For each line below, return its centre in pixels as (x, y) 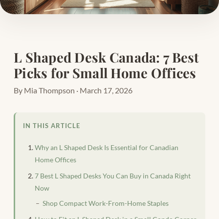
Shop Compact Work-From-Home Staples (106, 203)
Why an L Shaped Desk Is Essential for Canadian (107, 147)
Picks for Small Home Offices (105, 73)
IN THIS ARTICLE (52, 126)
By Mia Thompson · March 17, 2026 (73, 90)
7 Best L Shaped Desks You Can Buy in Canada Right (113, 175)
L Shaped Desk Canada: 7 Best (107, 57)
